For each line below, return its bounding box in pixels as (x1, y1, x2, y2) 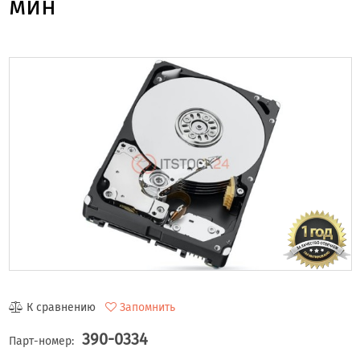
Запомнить (119, 301, 175, 315)
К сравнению (26, 301, 96, 315)
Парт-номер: (8, 334, 74, 349)
